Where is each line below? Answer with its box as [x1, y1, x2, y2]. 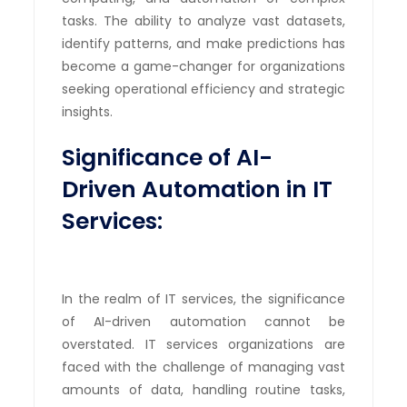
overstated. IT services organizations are [62, 334, 345, 353]
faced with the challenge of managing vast [62, 357, 345, 376]
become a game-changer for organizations [62, 56, 345, 75]
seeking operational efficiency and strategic [62, 79, 345, 98]
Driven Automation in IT [62, 173, 333, 205]
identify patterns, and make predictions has [62, 34, 345, 53]
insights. [62, 102, 114, 121]
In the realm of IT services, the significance [62, 289, 345, 308]
